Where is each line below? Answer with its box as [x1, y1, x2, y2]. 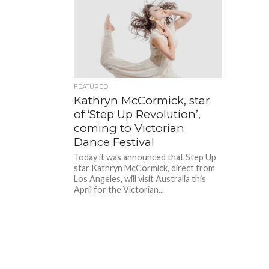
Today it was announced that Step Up [74, 151, 217, 162]
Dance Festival [74, 134, 155, 149]
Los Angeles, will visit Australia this [74, 173, 207, 184]
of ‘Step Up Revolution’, [74, 107, 201, 121]
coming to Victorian [74, 121, 185, 135]
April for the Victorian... [74, 184, 165, 195]
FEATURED [74, 82, 109, 91]
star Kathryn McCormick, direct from [74, 162, 216, 173]
